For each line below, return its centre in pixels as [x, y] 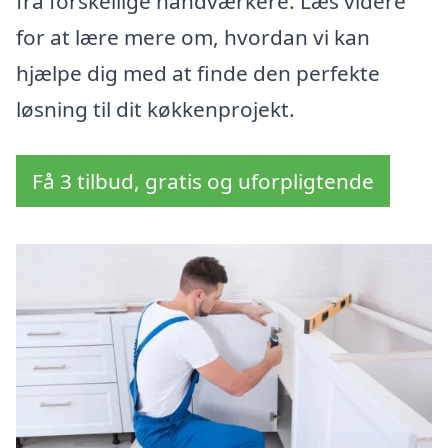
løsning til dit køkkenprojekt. [155, 109]
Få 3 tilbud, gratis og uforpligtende [203, 181]
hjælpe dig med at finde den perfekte [198, 73]
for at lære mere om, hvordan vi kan [193, 37]
